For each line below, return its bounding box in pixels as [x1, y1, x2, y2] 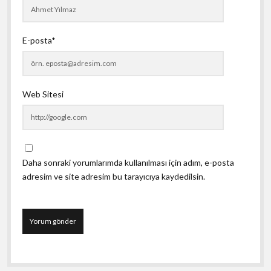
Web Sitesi [22, 88, 64, 99]
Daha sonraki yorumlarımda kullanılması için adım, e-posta [22, 157, 234, 168]
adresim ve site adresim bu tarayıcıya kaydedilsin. [22, 171, 205, 181]
